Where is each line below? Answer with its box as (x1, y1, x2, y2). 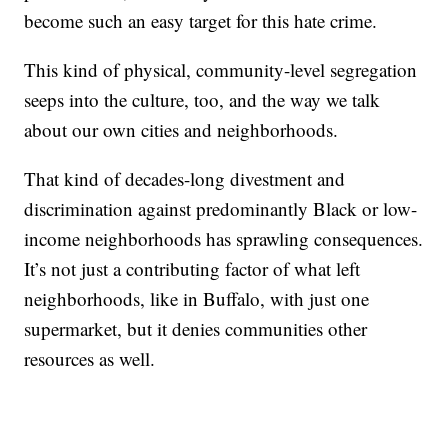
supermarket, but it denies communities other (24, 315, 368, 341)
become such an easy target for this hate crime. (24, 7, 378, 33)
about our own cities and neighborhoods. (24, 116, 339, 142)
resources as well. (24, 345, 156, 371)
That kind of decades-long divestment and (24, 165, 346, 191)
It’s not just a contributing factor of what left (24, 255, 361, 281)
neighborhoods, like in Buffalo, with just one (24, 285, 370, 311)
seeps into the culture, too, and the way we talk (24, 86, 381, 112)
